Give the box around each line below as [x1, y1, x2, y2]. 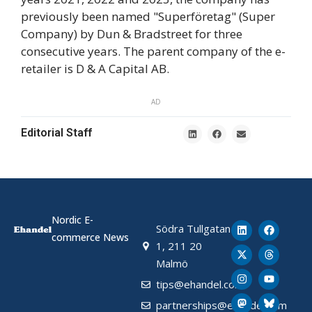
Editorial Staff [21, 125, 92, 139]
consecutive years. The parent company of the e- [21, 43, 286, 60]
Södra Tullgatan [156, 221, 231, 235]
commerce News [52, 230, 130, 244]
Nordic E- [52, 212, 94, 226]
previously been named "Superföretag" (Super [21, 8, 275, 25]
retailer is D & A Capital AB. [21, 61, 169, 77]
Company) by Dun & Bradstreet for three [21, 26, 242, 42]
